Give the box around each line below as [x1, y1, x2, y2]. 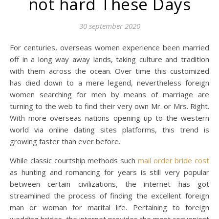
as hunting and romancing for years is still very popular [10, 167, 209, 177]
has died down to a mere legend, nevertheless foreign [10, 78, 209, 88]
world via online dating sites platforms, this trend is [10, 125, 209, 134]
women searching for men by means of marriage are [10, 89, 209, 99]
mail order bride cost [137, 155, 209, 165]
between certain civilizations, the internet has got [10, 179, 209, 189]
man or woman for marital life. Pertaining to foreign [10, 202, 209, 212]
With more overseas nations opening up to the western [10, 113, 209, 123]
